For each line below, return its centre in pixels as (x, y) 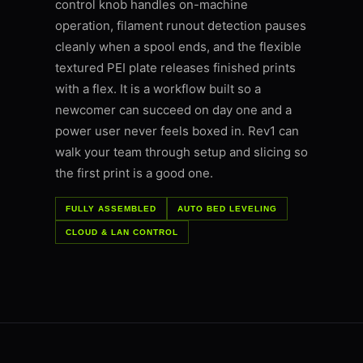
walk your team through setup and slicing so (181, 152)
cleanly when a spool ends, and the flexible (178, 47)
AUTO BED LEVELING (227, 209)
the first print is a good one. (134, 173)
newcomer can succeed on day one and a (173, 110)
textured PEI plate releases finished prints (175, 68)
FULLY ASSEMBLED (111, 209)
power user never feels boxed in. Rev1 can (177, 131)
